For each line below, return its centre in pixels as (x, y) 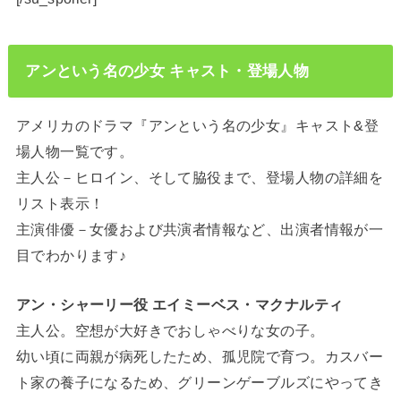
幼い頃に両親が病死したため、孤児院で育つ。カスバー (200, 357)
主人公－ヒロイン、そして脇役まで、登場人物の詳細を (200, 177)
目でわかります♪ (71, 255)
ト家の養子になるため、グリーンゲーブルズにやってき (200, 383)
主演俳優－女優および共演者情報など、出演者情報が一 (200, 229)
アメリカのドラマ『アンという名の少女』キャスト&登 (197, 125)
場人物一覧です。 (75, 151)
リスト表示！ (60, 203)
